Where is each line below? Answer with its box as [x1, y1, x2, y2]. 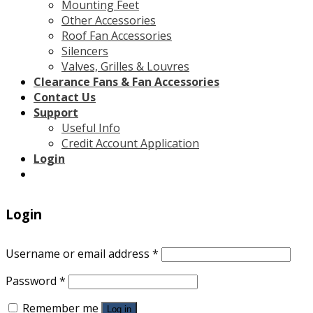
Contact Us [34, 89, 96, 105]
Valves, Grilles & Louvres [61, 58, 189, 74]
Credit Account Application [61, 135, 199, 151]
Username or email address [6, 246, 152, 262]
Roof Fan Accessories [61, 27, 172, 43]
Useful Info [61, 119, 120, 136]
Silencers [61, 43, 108, 59]
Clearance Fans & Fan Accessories [34, 73, 219, 89]
